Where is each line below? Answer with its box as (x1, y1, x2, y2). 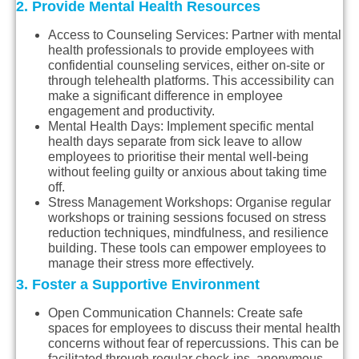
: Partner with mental (225, 28, 341, 42)
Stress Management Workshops (48, 196, 229, 210)
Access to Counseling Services (48, 28, 225, 42)
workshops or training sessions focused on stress (48, 211, 326, 225)
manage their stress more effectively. (48, 256, 254, 271)
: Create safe (231, 306, 303, 321)
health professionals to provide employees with (48, 43, 314, 58)
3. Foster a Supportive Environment (16, 276, 260, 293)
